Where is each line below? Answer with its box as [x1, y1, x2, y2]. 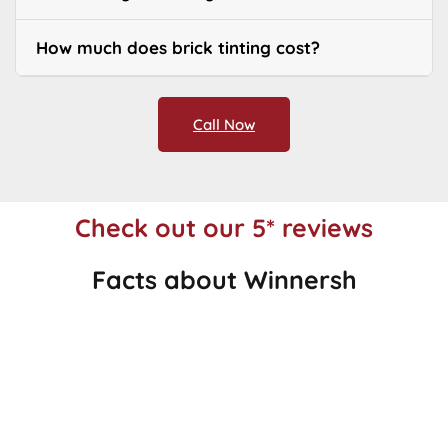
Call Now [193, 115, 255, 135]
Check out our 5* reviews [75, 212, 373, 244]
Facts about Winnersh [91, 264, 357, 296]
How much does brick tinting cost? [36, 37, 320, 59]
